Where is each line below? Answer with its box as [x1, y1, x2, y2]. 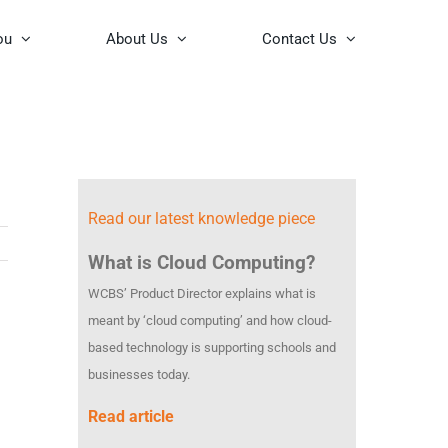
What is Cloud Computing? [87, 252, 315, 274]
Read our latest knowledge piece [87, 209, 315, 228]
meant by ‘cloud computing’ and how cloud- [87, 313, 332, 328]
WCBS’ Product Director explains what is [87, 286, 316, 301]
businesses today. [87, 367, 190, 382]
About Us [106, 30, 168, 48]
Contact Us [262, 30, 337, 48]
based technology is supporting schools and [87, 340, 336, 355]
